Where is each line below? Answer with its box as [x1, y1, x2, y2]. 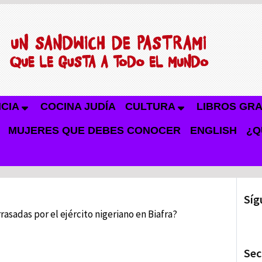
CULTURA [125, 101, 175, 112]
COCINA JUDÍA [40, 101, 116, 112]
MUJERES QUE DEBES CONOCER [8, 125, 181, 136]
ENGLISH [190, 125, 237, 136]
